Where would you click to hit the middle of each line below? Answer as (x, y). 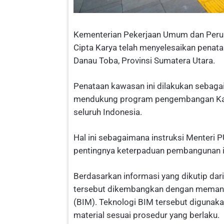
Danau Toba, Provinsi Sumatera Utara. (144, 61)
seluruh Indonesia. (108, 112)
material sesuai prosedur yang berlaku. (146, 215)
